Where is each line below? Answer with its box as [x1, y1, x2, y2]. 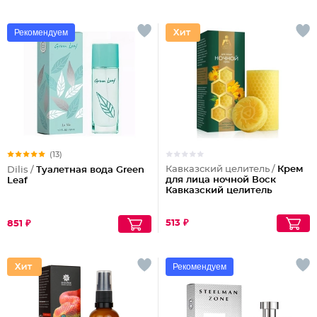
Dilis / [7, 166, 36, 175]
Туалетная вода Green [36, 166, 144, 175]
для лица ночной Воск [166, 175, 276, 185]
